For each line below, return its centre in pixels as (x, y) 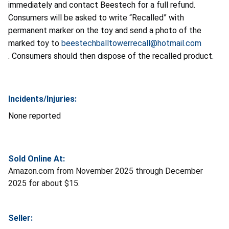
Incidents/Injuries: (42, 99)
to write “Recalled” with (141, 17)
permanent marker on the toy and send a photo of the (105, 30)
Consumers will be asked (52, 17)
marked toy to (35, 43)
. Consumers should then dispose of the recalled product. (112, 56)
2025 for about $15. (44, 183)
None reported (35, 116)
